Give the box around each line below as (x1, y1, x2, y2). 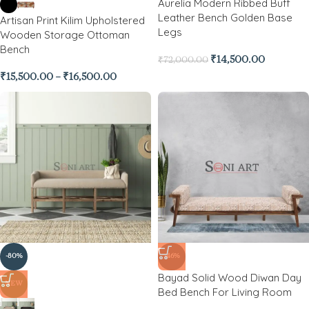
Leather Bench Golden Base (158, 11, 292, 24)
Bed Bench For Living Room (158, 286, 292, 299)
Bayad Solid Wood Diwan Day (158, 271, 301, 284)
